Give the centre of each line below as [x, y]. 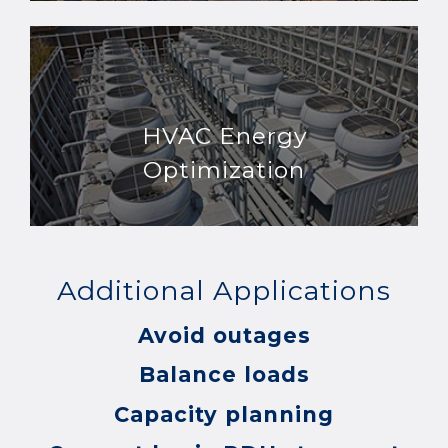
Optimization [224, 170]
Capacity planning [224, 414]
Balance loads [224, 375]
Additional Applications [224, 291]
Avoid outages [224, 335]
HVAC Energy [224, 136]
